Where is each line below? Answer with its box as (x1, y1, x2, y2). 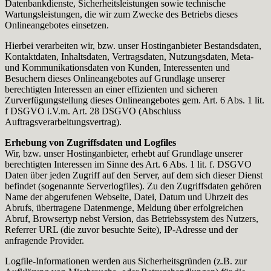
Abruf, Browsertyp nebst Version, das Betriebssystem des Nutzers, (5, 213, 258, 224)
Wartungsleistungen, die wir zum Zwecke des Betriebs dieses (5, 8, 238, 19)
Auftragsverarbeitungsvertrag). (5, 116, 122, 127)
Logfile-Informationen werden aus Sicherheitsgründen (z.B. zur (5, 255, 247, 266)
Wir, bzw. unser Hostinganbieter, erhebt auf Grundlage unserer (5, 148, 243, 158)
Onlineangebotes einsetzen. (5, 19, 109, 30)
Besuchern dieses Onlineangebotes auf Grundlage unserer (5, 73, 225, 83)
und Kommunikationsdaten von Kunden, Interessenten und (5, 62, 230, 73)
